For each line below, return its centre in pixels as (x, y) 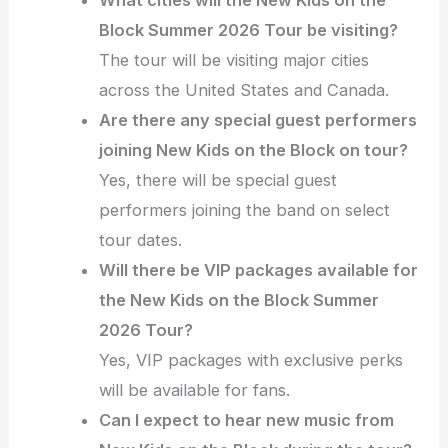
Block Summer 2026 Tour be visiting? (249, 29)
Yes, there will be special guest (218, 179)
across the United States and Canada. (244, 89)
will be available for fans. (195, 389)
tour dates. (141, 239)
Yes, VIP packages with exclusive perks (251, 359)
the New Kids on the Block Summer (239, 299)
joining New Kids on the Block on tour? (254, 149)
